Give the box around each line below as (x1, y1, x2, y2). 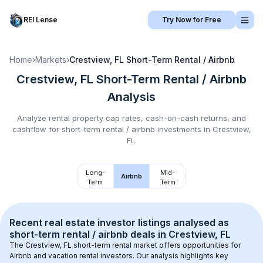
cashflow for (12, 124, 62, 134)
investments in (154, 124, 213, 134)
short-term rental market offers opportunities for (72, 241, 242, 249)
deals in (128, 228, 168, 240)
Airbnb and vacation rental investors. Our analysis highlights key (9, 251, 230, 260)
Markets (35, 55, 66, 65)
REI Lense (23, 15, 58, 24)
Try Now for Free (162, 15, 221, 24)
